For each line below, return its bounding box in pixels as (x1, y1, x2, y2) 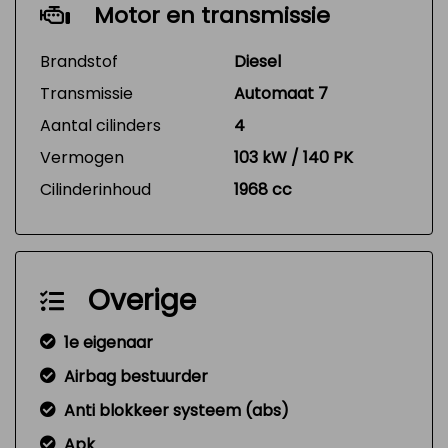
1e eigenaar (64, 331, 153, 354)
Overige (88, 281, 196, 320)
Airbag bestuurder (64, 365, 208, 388)
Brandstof (40, 50, 118, 73)
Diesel (234, 50, 281, 73)
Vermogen (40, 146, 124, 169)
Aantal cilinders (40, 114, 161, 137)
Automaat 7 (234, 82, 328, 105)
